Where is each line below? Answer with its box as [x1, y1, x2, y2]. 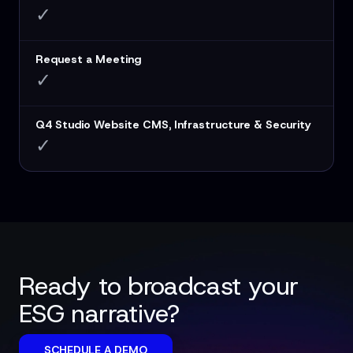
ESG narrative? [19, 297, 180, 331]
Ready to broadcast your [19, 269, 299, 303]
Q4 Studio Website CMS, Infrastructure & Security [35, 117, 311, 132]
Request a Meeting [35, 52, 141, 67]
